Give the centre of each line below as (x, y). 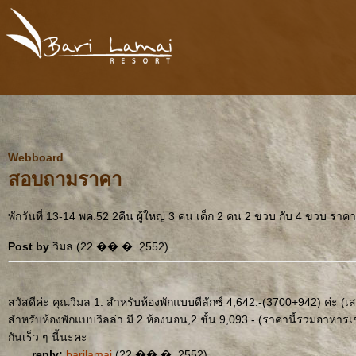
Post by (29, 246)
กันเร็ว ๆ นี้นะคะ (48, 337)
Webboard (36, 157)
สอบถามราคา (65, 179)
